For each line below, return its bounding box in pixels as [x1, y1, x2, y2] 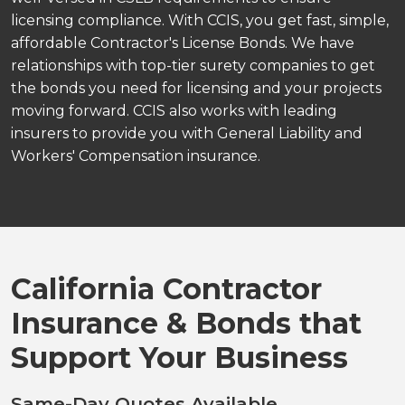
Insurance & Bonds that [11, 305, 362, 341]
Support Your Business [11, 339, 348, 375]
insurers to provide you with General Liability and [11, 124, 363, 142]
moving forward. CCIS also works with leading [11, 101, 337, 119]
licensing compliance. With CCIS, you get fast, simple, [11, 11, 389, 29]
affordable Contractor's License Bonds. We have [11, 33, 354, 52]
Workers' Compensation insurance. [11, 146, 260, 165]
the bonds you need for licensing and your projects [11, 79, 381, 97]
